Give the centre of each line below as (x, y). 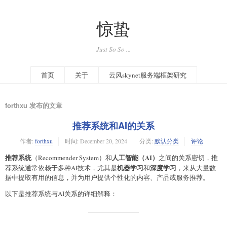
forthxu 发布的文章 (34, 105)
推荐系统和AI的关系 (113, 125)
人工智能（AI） (135, 157)
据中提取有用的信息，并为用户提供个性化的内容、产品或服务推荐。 (107, 177)
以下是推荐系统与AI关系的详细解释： (61, 193)
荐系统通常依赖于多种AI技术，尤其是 (61, 167)
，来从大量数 (196, 167)
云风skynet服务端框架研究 (147, 75)
